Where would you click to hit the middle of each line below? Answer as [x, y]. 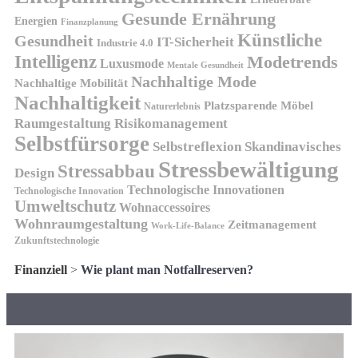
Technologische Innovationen [206, 190]
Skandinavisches [293, 147]
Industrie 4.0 [125, 44]
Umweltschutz [65, 207]
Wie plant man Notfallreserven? [167, 270]
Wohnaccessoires [165, 208]
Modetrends [292, 62]
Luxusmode [132, 64]
